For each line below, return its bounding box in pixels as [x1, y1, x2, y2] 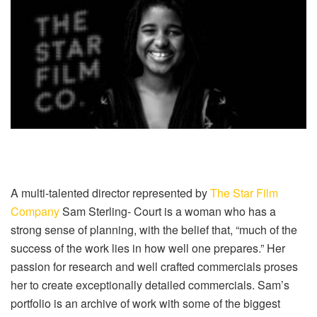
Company [11, 202, 59, 219]
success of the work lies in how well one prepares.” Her [11, 239, 285, 256]
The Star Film [210, 184, 278, 201]
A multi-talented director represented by [11, 184, 210, 201]
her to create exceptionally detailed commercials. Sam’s [11, 276, 289, 293]
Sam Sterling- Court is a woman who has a [59, 202, 276, 219]
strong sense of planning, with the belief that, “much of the [11, 221, 297, 238]
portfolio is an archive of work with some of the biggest [11, 294, 280, 311]
